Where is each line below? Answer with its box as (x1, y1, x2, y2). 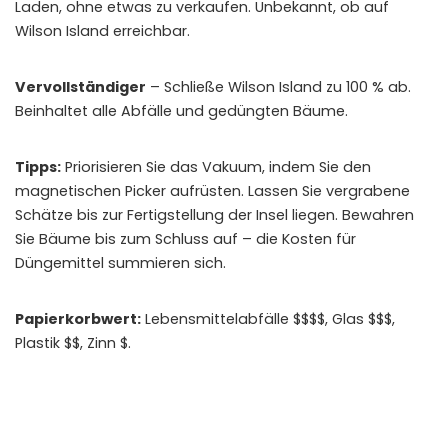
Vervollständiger (15, 76, 146, 97)
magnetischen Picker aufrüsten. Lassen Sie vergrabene (15, 180, 410, 201)
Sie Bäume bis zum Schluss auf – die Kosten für (15, 228, 356, 249)
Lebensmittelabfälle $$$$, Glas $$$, (141, 308, 395, 329)
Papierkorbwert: (15, 308, 141, 329)
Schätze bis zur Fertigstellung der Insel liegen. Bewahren (15, 204, 414, 225)
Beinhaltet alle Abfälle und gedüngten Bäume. (15, 100, 348, 121)
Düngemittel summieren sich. (15, 252, 226, 273)
